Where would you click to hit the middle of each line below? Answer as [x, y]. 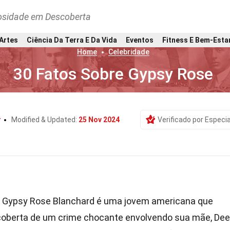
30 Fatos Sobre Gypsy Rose [113, 74]
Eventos [140, 40]
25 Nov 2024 [99, 120]
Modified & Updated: [45, 120]
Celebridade [129, 52]
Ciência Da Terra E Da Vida [72, 40]
